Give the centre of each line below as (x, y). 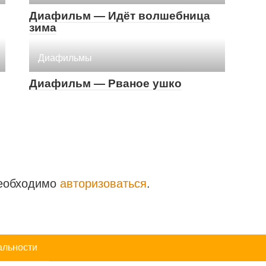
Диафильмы (65, 58)
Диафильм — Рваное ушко (105, 84)
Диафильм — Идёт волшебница (120, 16)
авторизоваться (103, 184)
